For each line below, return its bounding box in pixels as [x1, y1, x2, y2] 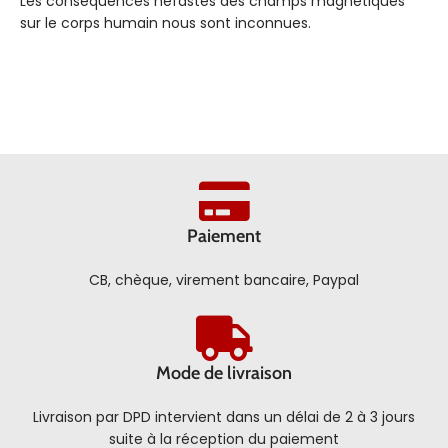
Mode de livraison [156, 361, 292, 384]
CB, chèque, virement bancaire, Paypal [89, 269, 359, 290]
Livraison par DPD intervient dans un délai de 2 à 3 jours [33, 406, 415, 427]
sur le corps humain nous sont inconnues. [20, 12, 311, 33]
